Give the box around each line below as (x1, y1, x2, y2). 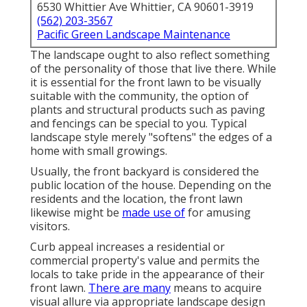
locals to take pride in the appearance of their (30, 267, 265, 282)
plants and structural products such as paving (30, 102, 265, 118)
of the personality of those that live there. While (30, 61, 276, 77)
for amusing (185, 205, 251, 221)
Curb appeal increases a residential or (30, 239, 225, 255)
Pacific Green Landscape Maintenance (37, 27, 230, 42)
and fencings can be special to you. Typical (30, 116, 247, 132)
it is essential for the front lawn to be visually (30, 75, 261, 90)
